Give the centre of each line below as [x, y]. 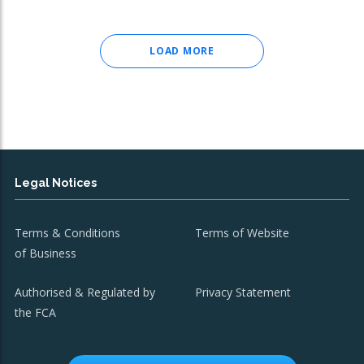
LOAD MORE [182, 51]
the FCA [35, 312]
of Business [45, 253]
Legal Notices [56, 183]
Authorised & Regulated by [85, 292]
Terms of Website [243, 233]
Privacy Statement [243, 292]
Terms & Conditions [67, 233]
